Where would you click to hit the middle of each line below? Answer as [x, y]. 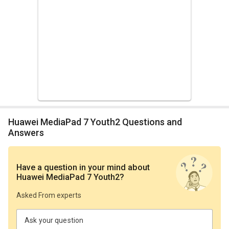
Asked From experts [49, 196]
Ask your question [54, 221]
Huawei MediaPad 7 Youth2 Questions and [11, 122]
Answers [26, 132]
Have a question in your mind [74, 168]
